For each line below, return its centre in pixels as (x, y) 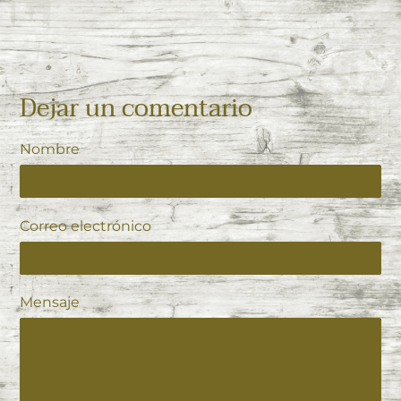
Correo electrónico (85, 226)
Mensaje (50, 303)
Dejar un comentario (136, 108)
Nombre (50, 149)
